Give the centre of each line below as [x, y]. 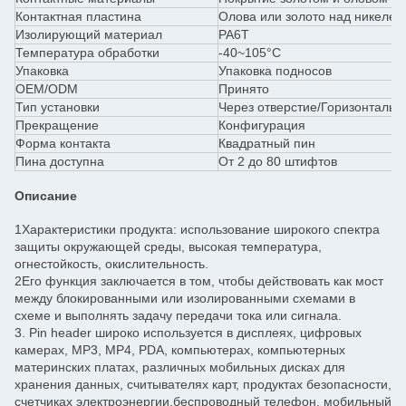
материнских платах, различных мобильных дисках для [180, 367]
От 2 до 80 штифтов [278, 161]
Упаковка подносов [275, 71]
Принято [244, 89]
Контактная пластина [78, 16]
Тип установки [58, 107]
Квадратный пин [267, 143]
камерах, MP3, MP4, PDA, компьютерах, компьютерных [180, 350]
